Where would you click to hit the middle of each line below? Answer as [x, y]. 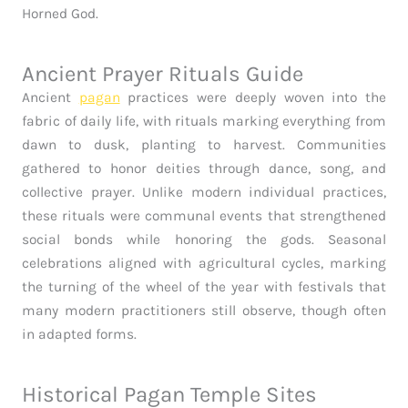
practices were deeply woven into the [253, 98]
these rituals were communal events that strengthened [204, 216]
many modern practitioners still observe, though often [204, 311]
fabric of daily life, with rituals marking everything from [204, 122]
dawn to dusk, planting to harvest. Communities [204, 145]
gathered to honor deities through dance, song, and [204, 169]
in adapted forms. [79, 335]
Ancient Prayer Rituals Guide [162, 74]
